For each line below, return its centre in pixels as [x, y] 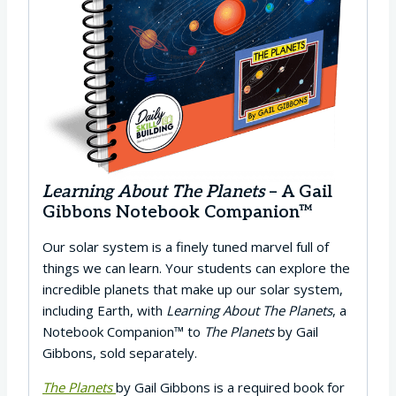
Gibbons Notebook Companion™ [178, 212]
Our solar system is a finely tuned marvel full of [186, 246]
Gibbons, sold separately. [120, 352]
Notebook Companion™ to [123, 331]
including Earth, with [104, 310]
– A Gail [298, 191]
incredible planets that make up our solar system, [193, 289]
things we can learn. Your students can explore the [196, 267]
